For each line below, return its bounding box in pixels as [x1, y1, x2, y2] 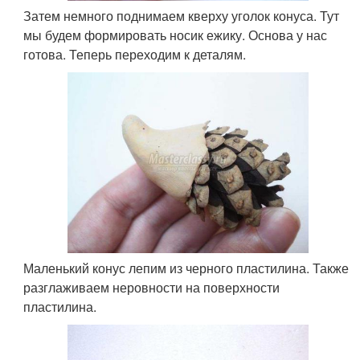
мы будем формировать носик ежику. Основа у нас [23, 26, 328, 44]
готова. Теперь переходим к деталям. [23, 45, 247, 63]
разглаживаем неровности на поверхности [23, 278, 280, 297]
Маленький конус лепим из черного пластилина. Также [23, 259, 350, 277]
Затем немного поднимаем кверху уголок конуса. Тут [23, 6, 340, 25]
